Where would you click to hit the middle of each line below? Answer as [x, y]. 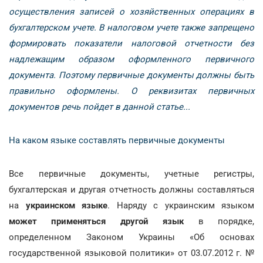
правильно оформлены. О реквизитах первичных [131, 91]
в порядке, [219, 221]
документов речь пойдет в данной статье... [100, 107]
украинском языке [66, 205]
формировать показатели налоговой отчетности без [131, 43]
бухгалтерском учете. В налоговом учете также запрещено [131, 28]
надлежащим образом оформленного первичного [131, 59]
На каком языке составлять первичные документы [117, 140]
